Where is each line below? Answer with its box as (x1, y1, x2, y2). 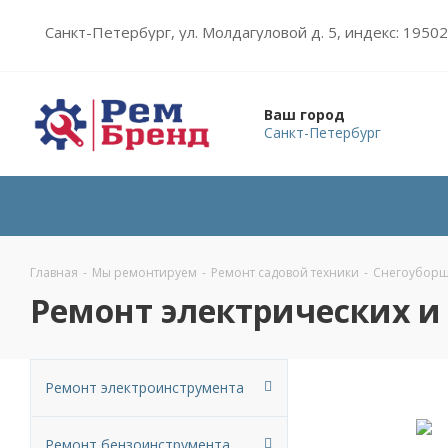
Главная (30, 264, 78, 281)
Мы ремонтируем (92, 264, 197, 281)
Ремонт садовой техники (211, 264, 359, 281)
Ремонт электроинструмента (45, 378, 244, 397)
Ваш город (264, 105, 345, 124)
